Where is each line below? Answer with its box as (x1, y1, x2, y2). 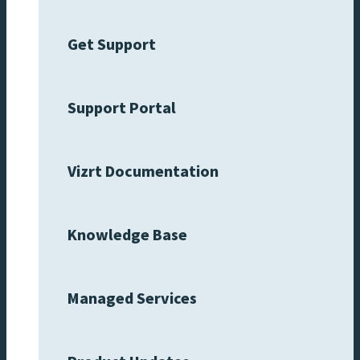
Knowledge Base (67, 223, 187, 247)
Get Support (67, 33, 156, 56)
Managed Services (67, 287, 197, 310)
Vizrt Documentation (67, 160, 219, 183)
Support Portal (67, 96, 176, 120)
